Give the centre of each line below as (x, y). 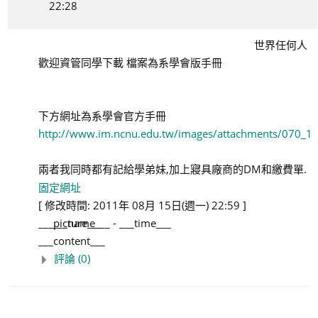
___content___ (72, 241)
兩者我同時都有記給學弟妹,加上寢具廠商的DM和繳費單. (172, 169)
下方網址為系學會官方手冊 (102, 116)
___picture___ (70, 223)
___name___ (81, 223)
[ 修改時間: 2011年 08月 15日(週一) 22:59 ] (142, 205)
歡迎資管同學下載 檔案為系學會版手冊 (130, 62)
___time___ (145, 223)
